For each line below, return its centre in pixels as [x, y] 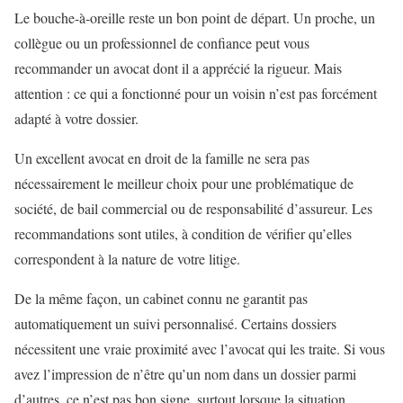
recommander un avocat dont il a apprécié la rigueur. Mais [178, 67]
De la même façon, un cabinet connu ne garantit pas [161, 298]
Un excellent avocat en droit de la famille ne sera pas [162, 157]
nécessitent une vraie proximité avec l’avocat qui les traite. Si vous [200, 348]
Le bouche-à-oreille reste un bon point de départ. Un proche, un [195, 17]
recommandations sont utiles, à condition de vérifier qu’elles [183, 233]
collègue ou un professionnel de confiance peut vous [162, 42]
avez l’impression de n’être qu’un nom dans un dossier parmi [185, 373]
